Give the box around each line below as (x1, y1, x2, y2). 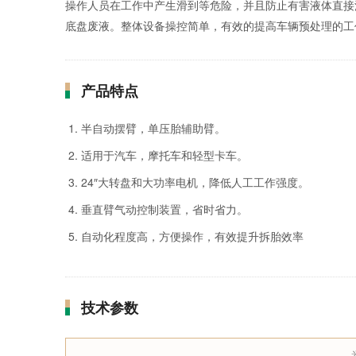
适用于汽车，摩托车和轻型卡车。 (81, 147, 248, 163)
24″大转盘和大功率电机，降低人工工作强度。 (81, 174, 309, 190)
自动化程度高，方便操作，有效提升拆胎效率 (81, 228, 304, 244)
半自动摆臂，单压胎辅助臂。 (81, 120, 226, 136)
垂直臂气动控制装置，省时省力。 (81, 201, 248, 217)
